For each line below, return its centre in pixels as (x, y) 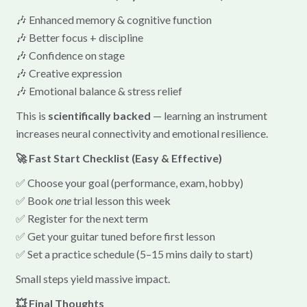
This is (32, 115)
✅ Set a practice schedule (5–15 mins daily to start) (134, 254)
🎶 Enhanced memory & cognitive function (113, 19)
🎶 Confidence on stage (70, 55)
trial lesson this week (121, 200)
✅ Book (35, 200)
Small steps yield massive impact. (93, 278)
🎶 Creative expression (69, 73)
